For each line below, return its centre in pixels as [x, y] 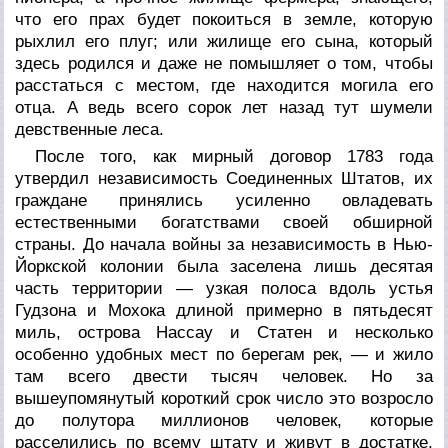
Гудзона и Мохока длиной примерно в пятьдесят [224, 310]
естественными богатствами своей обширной [224, 222]
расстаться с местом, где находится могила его [224, 85]
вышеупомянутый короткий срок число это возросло [224, 398]
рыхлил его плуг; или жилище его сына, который [224, 41]
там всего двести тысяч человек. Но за [224, 376]
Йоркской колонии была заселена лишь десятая [224, 266]
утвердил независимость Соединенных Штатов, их [224, 178]
